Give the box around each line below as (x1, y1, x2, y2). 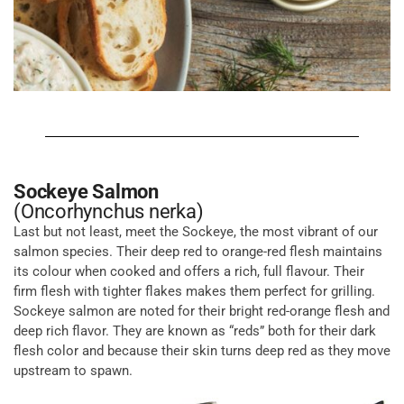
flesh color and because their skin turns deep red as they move (14, 342, 390, 359)
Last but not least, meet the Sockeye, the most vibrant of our (14, 223, 378, 240)
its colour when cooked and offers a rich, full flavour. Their (14, 262, 364, 280)
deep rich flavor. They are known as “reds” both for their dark (14, 322, 376, 339)
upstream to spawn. (14, 362, 133, 379)
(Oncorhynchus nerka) (14, 199, 204, 223)
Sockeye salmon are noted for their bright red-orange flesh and (14, 302, 390, 319)
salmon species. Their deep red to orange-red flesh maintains (14, 243, 382, 260)
